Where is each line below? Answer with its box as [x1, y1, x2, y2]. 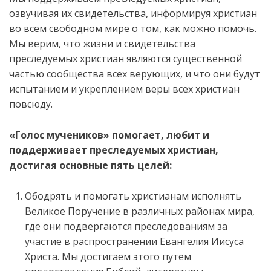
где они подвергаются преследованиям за [25, 220, 227, 233]
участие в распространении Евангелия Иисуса [25, 235, 244, 248]
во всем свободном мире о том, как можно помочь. [9, 22, 256, 35]
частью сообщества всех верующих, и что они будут [9, 67, 260, 80]
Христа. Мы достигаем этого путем [25, 250, 191, 263]
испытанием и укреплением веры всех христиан [9, 82, 240, 96]
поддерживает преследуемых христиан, [9, 143, 218, 157]
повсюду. [9, 97, 53, 111]
